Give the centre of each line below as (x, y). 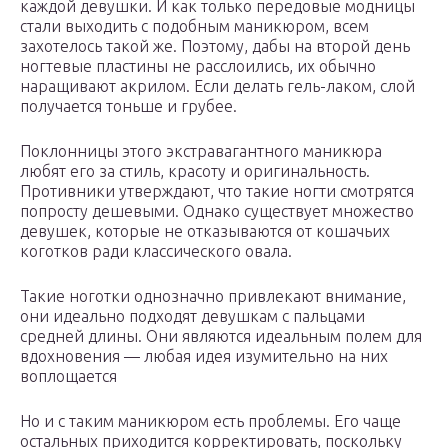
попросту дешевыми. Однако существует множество (217, 211)
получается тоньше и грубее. (128, 106)
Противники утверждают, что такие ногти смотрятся (217, 191)
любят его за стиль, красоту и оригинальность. (195, 171)
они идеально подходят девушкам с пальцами (192, 316)
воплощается (68, 376)
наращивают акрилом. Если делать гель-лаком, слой (217, 86)
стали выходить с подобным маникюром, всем (194, 26)
